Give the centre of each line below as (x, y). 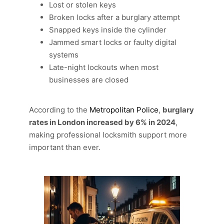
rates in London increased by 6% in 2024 (102, 122)
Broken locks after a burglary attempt (114, 17)
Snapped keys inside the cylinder (108, 30)
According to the (59, 110)
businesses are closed (89, 80)
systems (64, 55)
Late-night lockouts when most (104, 67)
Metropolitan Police (124, 110)
